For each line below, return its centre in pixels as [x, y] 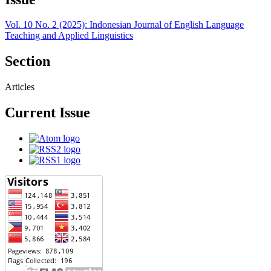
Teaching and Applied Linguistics [69, 36]
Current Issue [47, 113]
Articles [20, 87]
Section [28, 61]
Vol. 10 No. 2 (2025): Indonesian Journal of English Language [124, 25]
